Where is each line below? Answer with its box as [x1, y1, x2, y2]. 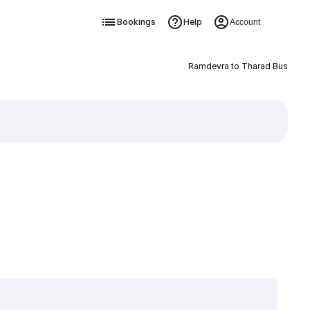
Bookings [116, 17, 156, 27]
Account [229, 17, 260, 27]
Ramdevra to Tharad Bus [188, 61, 288, 71]
